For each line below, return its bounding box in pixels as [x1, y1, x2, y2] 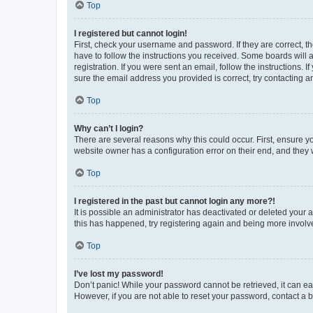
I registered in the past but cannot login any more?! [74, 196, 275, 206]
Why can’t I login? [74, 123, 143, 133]
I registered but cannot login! [74, 28, 187, 38]
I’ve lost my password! [74, 268, 163, 279]
